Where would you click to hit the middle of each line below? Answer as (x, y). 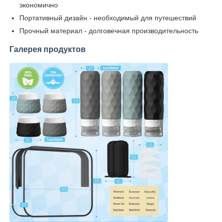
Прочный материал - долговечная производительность (109, 30)
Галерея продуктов (48, 49)
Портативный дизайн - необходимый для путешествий (108, 18)
